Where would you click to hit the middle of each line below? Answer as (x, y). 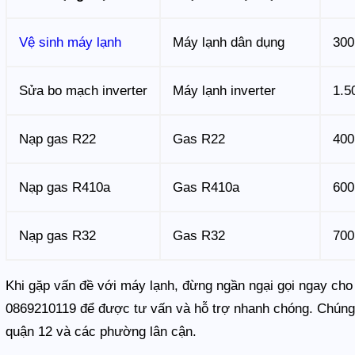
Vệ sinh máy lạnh (71, 42)
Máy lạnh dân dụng (229, 42)
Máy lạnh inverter (225, 90)
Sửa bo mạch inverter (84, 90)
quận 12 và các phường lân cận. (101, 331)
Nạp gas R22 (58, 139)
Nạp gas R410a (65, 187)
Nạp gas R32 (58, 235)
